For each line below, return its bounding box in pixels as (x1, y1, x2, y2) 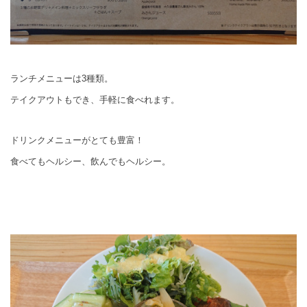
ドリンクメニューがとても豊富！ (10, 134, 144, 145)
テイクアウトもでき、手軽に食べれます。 (10, 94, 180, 105)
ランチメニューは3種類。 (10, 73, 113, 84)
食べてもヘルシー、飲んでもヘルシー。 (10, 156, 171, 167)
